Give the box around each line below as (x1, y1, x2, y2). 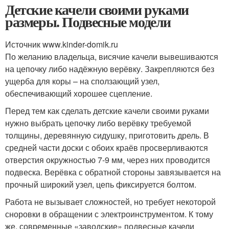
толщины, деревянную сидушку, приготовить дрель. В (5, 129, 209, 141)
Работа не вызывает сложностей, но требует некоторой (5, 196, 216, 208)
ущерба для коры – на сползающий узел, (5, 75, 159, 87)
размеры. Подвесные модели (5, 11, 171, 32)
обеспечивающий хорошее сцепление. (5, 87, 152, 99)
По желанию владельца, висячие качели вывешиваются (5, 51, 218, 62)
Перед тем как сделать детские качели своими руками (5, 105, 209, 117)
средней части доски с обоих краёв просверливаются (5, 142, 208, 153)
